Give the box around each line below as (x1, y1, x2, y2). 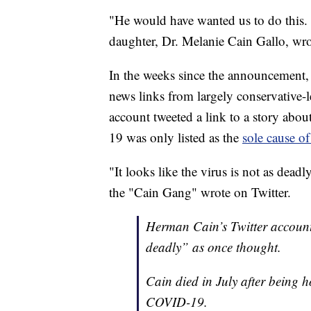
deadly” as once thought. (146, 238, 281, 256)
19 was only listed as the (109, 128, 242, 146)
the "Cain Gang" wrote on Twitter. (109, 183, 291, 201)
